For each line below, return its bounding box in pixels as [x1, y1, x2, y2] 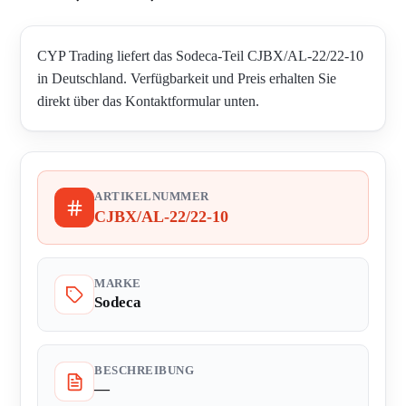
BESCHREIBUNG [94, 364, 194, 378]
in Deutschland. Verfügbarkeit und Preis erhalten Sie [37, 71, 336, 87]
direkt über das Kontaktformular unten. [37, 93, 259, 110]
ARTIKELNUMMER [94, 190, 209, 204]
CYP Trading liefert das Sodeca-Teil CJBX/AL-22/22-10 [37, 48, 363, 64]
